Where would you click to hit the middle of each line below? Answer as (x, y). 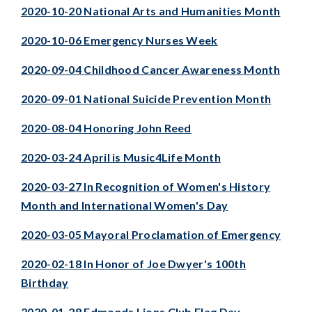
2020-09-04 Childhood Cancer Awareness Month (150, 69)
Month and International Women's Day (125, 205)
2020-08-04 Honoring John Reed (106, 127)
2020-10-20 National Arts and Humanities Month (151, 10)
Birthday (45, 282)
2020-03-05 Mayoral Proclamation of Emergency (151, 234)
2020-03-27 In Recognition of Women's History (146, 186)
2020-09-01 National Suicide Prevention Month (146, 98)
